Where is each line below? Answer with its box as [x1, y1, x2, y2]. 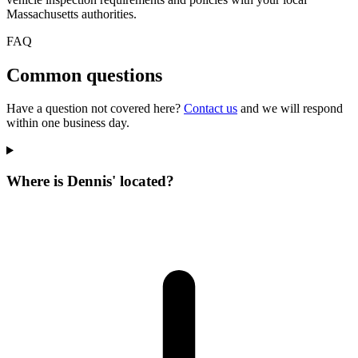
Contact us [184, 101, 237, 116]
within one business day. [6, 116, 129, 130]
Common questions [6, 64, 162, 86]
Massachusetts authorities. [6, 6, 137, 21]
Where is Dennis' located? [6, 173, 174, 190]
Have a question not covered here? [6, 101, 184, 116]
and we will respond [237, 101, 343, 116]
